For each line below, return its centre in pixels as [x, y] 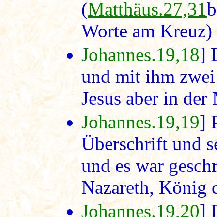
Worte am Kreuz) [147, 31]
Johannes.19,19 [140, 122]
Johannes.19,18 [140, 54]
